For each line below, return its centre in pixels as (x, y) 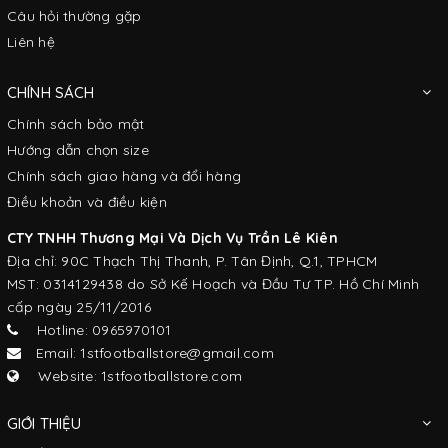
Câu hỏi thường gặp (74, 15)
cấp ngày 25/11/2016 (79, 306)
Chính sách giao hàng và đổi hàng (124, 175)
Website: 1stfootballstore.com (130, 375)
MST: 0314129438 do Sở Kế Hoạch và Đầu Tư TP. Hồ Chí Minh (213, 283)
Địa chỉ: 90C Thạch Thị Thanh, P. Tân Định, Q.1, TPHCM (192, 260)
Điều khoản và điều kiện (87, 201)
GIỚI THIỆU (44, 423)
